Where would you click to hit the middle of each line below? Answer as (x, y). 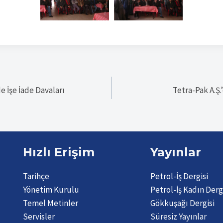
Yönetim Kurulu (51, 190)
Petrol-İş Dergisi (179, 176)
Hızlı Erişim (58, 152)
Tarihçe (36, 176)
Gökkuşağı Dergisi (183, 203)
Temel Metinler (50, 203)
